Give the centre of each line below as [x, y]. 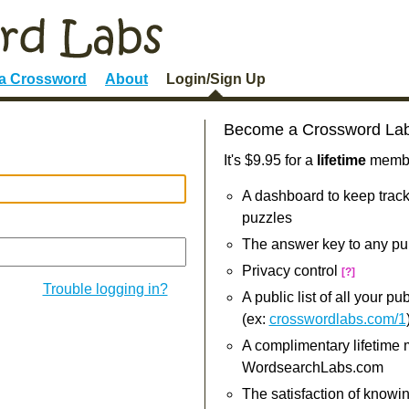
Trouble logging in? [105, 289]
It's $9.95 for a [270, 160]
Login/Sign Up [216, 79]
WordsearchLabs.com [312, 367]
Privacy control [291, 271]
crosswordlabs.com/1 [337, 319]
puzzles [267, 218]
